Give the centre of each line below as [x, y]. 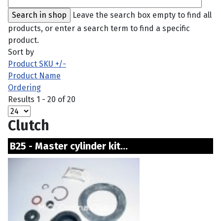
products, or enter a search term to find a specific [99, 28]
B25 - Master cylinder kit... [96, 146]
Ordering [24, 88]
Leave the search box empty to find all [142, 15]
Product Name [34, 76]
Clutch [29, 126]
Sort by [21, 52]
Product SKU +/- [37, 64]
